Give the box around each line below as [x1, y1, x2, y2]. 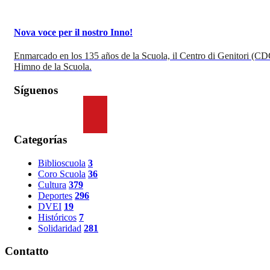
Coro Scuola [38, 168, 86, 179]
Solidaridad [38, 222, 81, 233]
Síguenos [14, 83, 58, 96]
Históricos [38, 212, 77, 222]
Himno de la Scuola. [14, 61, 92, 72]
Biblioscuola [38, 157, 86, 168]
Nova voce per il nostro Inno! [14, 27, 133, 37]
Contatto [5, 245, 49, 258]
